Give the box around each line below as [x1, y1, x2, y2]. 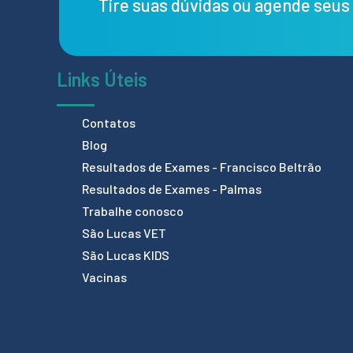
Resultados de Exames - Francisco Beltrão [82, 158, 321, 174]
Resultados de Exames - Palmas [82, 180, 262, 196]
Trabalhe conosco [82, 203, 184, 218]
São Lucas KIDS [82, 247, 169, 262]
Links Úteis [57, 68, 147, 91]
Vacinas [82, 269, 127, 284]
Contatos [82, 114, 136, 130]
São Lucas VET [82, 225, 166, 240]
